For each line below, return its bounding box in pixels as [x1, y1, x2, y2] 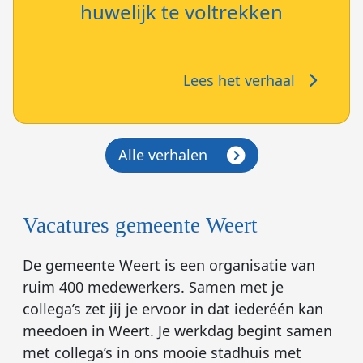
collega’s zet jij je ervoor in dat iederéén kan [23, 298, 323, 318]
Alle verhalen [117, 144, 207, 164]
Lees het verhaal [183, 70, 295, 90]
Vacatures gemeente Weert [23, 212, 258, 237]
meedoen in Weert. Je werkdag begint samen [23, 320, 332, 340]
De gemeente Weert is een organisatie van [23, 254, 315, 275]
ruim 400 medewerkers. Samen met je [23, 276, 284, 297]
